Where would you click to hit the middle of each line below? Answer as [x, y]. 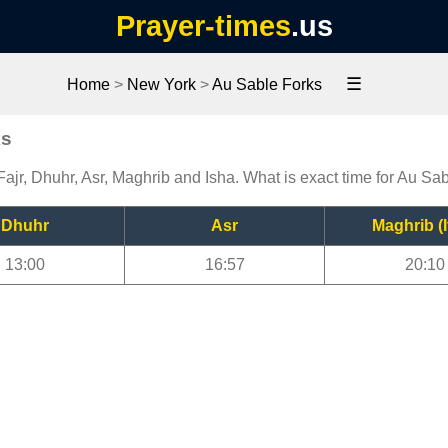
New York [161, 84]
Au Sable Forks [266, 84]
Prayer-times [203, 26]
